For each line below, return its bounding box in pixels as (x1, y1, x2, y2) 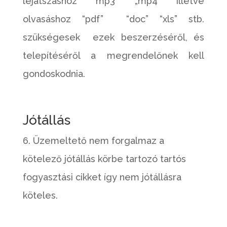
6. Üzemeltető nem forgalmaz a (22, 135, 164, 146)
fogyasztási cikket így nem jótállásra (22, 172, 181, 182)
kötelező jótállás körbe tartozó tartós (22, 154, 186, 164)
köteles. (22, 190, 58, 201)
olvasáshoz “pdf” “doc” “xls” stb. (22, 14, 205, 24)
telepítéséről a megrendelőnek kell (22, 50, 205, 61)
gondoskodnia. (22, 68, 85, 79)
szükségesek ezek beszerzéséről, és (22, 32, 205, 43)
